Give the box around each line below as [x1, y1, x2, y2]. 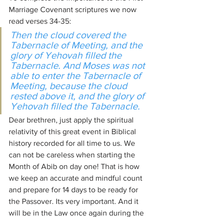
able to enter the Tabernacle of [10, 70, 143, 81]
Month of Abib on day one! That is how [9, 162, 141, 170]
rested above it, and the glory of [10, 91, 147, 101]
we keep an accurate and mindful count [9, 174, 144, 182]
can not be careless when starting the [9, 151, 137, 159]
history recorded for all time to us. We [9, 139, 137, 147]
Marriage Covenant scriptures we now [9, 5, 139, 14]
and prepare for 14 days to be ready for [9, 186, 140, 194]
